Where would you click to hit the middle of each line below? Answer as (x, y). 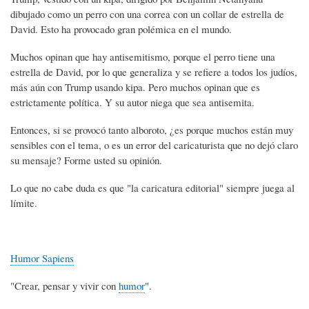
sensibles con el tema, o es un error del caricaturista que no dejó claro (154, 144)
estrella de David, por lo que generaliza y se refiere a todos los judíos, (154, 71)
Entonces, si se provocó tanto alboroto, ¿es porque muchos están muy (152, 129)
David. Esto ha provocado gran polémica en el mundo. (121, 29)
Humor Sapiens (42, 258)
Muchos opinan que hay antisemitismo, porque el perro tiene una (143, 56)
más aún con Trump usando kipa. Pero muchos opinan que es (135, 87)
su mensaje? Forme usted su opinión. (86, 160)
